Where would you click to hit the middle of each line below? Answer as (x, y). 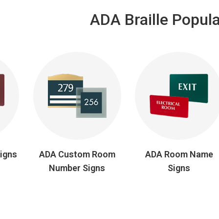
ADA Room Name (179, 154)
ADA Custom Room (77, 154)
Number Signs (77, 168)
